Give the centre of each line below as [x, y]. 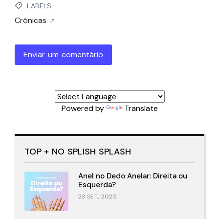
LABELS [38, 6]
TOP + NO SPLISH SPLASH [78, 152]
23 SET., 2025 [98, 197]
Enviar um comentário [63, 55]
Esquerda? [97, 185]
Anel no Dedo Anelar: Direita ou [133, 176]
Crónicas [31, 21]
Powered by [84, 109]
